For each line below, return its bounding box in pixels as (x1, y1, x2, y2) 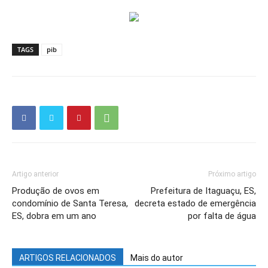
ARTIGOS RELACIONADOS (19, 253, 116, 263)
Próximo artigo (208, 170, 256, 178)
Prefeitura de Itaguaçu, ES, (151, 185, 256, 196)
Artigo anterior (12, 170, 59, 178)
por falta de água (188, 211, 256, 221)
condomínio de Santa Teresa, (12, 198, 128, 209)
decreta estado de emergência (135, 198, 256, 209)
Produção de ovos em (12, 185, 99, 196)
